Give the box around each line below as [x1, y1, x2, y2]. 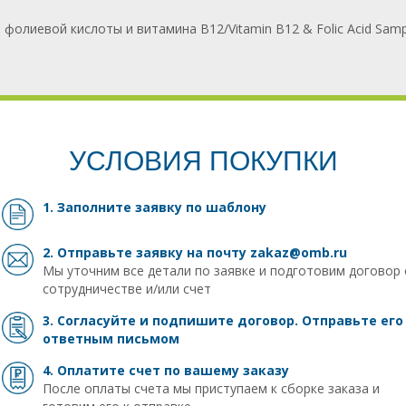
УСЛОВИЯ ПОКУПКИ [68, 146, 338, 177]
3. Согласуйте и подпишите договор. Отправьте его [43, 312, 403, 330]
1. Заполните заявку [43, 198, 186, 217]
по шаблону [186, 198, 266, 217]
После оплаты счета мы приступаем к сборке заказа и [43, 380, 380, 398]
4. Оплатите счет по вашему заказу [43, 362, 289, 380]
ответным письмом [43, 330, 179, 348]
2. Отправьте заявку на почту [43, 244, 250, 262]
